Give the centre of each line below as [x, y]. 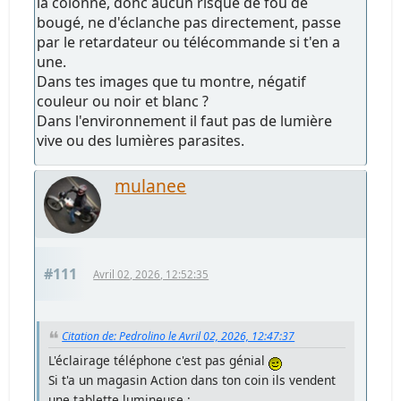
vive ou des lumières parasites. [141, 140]
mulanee [151, 185]
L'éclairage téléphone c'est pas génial [159, 360]
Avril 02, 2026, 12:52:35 [151, 274]
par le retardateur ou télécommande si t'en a [189, 42]
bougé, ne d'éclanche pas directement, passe [189, 22]
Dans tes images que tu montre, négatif [172, 81]
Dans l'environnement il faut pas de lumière [185, 120]
